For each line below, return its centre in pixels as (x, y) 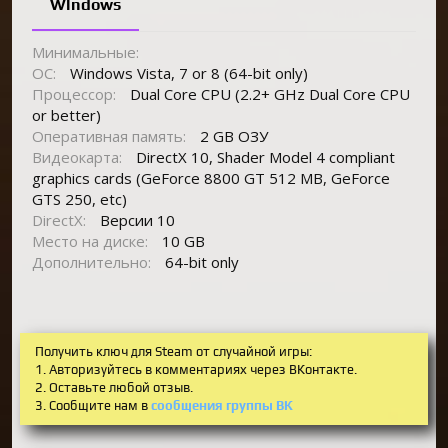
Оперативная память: (109, 135)
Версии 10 (135, 219)
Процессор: (74, 93)
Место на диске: (90, 240)
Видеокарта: (77, 156)
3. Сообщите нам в (93, 405)
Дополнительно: (91, 261)
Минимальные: (85, 51)
